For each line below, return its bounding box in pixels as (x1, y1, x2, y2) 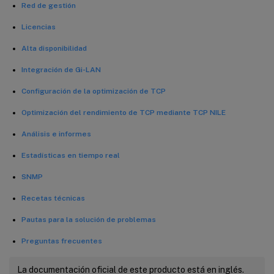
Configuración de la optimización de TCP (21, 86, 166, 95)
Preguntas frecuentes (21, 236, 102, 245)
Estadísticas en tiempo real (21, 150, 120, 160)
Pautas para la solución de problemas (21, 215, 156, 224)
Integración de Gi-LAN (21, 65, 101, 74)
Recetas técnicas (21, 193, 85, 202)
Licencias (21, 22, 56, 31)
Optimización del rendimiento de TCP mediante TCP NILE (21, 108, 226, 117)
